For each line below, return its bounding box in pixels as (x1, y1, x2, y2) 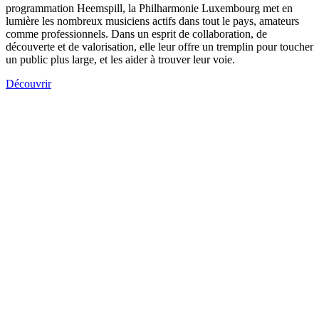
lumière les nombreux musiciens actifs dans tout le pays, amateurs (6, 15, 299, 28)
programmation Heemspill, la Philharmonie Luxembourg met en (6, 2, 293, 15)
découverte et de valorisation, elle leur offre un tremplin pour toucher (6, 41, 313, 53)
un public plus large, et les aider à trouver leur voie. (6, 53, 235, 66)
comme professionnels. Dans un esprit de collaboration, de (6, 28, 267, 41)
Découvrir (6, 78, 51, 90)
